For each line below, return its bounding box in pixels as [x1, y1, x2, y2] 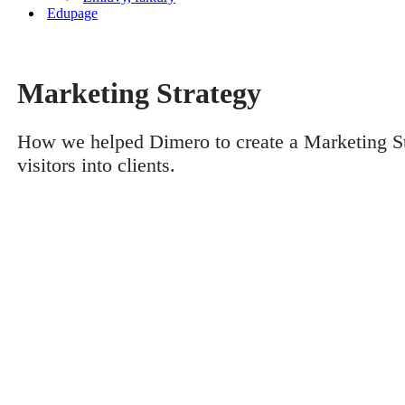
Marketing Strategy [16, 77, 261, 110]
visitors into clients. [16, 154, 175, 177]
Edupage [47, 5, 98, 21]
